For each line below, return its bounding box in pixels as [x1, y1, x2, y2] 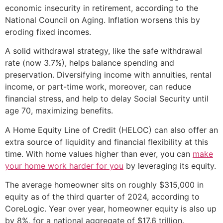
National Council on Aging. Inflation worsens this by [5, 14, 200, 25]
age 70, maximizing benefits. [5, 106, 113, 116]
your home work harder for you [5, 160, 123, 171]
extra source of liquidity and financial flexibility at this [5, 136, 208, 147]
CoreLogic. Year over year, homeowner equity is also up [5, 204, 217, 214]
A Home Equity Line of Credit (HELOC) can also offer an [5, 124, 218, 135]
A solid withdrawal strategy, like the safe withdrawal [5, 46, 202, 56]
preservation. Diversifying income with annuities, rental [5, 70, 212, 80]
